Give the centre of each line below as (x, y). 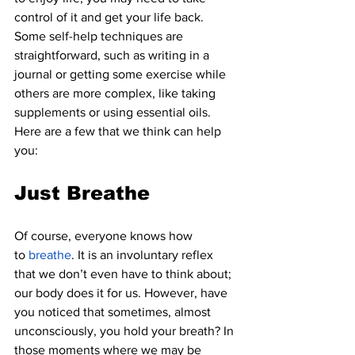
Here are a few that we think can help (119, 131)
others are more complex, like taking (116, 93)
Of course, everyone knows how (105, 236)
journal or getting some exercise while (122, 74)
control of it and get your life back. (111, 17)
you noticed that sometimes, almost (114, 312)
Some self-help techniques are (100, 36)
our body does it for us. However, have (122, 293)
